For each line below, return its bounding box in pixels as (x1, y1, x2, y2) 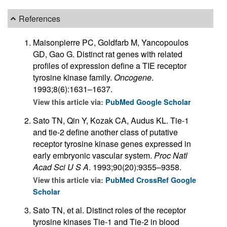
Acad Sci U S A (33, 161, 89, 173)
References (19, 13, 61, 24)
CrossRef (136, 174, 171, 185)
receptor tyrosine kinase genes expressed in (33, 137, 191, 149)
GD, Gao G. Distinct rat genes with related (33, 48, 182, 60)
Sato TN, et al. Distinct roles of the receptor (33, 204, 186, 216)
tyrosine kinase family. (33, 71, 114, 83)
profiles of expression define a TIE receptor (33, 59, 186, 71)
